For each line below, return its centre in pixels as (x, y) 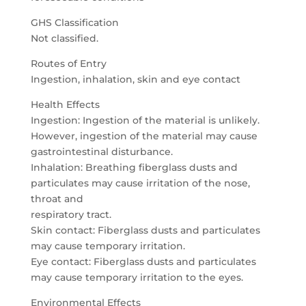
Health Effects (65, 105)
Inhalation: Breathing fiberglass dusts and (134, 167)
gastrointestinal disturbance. (101, 152)
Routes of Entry (68, 64)
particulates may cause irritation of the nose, (140, 183)
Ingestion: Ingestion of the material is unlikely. (145, 120)
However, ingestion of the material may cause (144, 136)
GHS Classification (74, 23)
